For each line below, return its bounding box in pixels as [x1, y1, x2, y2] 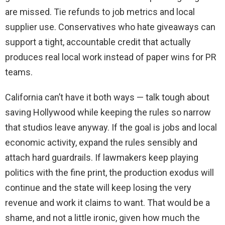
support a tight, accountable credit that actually [5, 37, 191, 48]
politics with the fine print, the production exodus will [5, 167, 214, 178]
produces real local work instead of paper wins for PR [5, 52, 216, 63]
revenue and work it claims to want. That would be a [5, 197, 210, 208]
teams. [5, 67, 33, 78]
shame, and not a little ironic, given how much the [5, 212, 200, 223]
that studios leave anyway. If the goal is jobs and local [5, 122, 217, 133]
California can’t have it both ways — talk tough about [5, 92, 209, 103]
